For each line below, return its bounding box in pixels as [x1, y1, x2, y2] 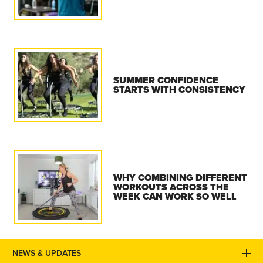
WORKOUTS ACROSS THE [113, 180, 230, 194]
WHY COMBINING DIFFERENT [113, 170, 248, 184]
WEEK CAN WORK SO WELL [113, 189, 237, 203]
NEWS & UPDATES [12, 247, 81, 259]
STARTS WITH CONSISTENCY [113, 82, 246, 96]
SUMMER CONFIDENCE [113, 73, 219, 87]
